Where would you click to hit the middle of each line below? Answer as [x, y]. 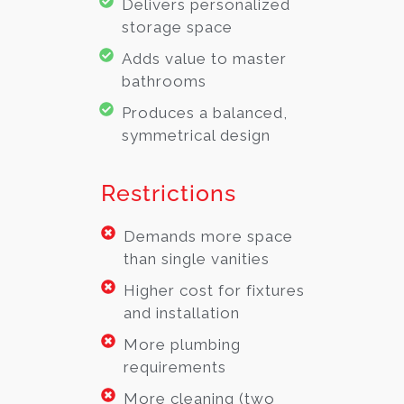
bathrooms [164, 82]
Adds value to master [204, 59]
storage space [177, 28]
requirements [175, 367]
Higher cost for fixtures [215, 291]
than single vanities [197, 259]
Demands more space [209, 237]
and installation [182, 313]
